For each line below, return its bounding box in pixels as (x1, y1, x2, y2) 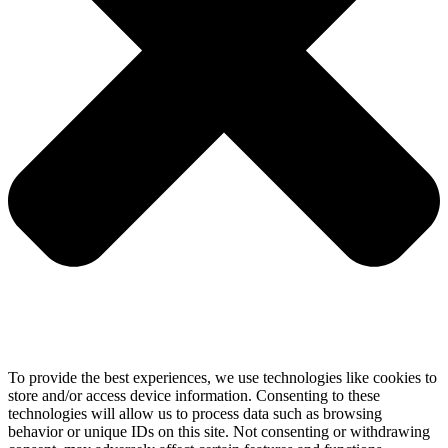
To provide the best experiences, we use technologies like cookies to (8, 368, 437, 386)
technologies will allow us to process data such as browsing (8, 404, 382, 422)
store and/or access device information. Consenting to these (8, 386, 380, 404)
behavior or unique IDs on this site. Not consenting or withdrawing (8, 422, 430, 440)
